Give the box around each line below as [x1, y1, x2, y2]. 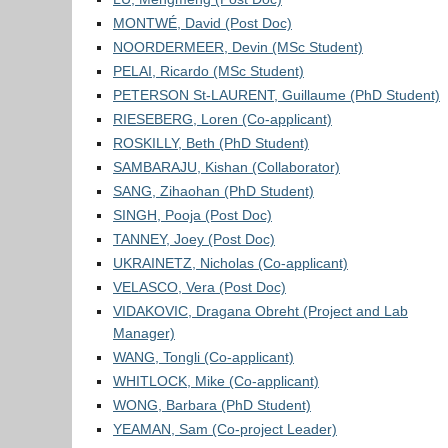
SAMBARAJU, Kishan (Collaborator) [113, 159, 340, 175]
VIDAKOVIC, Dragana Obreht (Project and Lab [113, 303, 408, 319]
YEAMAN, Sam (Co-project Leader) [113, 421, 337, 437]
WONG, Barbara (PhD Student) [113, 397, 311, 413]
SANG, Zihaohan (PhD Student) [113, 183, 314, 199]
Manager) [113, 325, 175, 341]
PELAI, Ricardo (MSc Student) [113, 63, 304, 79]
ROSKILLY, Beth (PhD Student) [113, 135, 309, 151]
